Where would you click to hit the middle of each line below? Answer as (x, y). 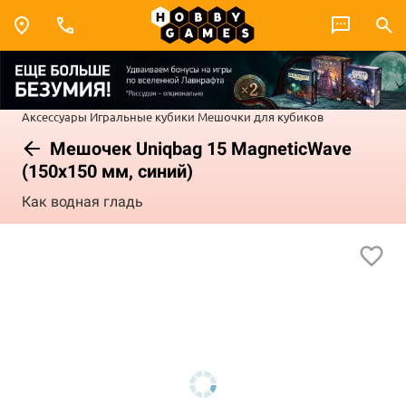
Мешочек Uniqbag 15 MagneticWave (198, 148)
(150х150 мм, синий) (107, 171)
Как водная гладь (82, 202)
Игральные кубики (142, 116)
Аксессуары (54, 116)
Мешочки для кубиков (261, 116)
